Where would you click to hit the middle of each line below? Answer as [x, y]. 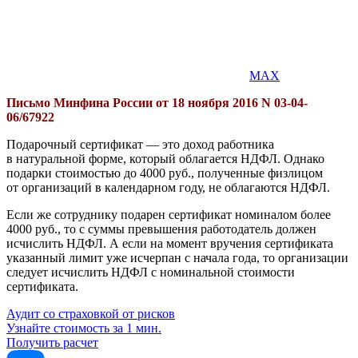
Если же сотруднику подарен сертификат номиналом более [169, 214]
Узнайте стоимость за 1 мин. [84, 328]
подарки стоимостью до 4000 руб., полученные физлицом [165, 173]
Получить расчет [52, 342]
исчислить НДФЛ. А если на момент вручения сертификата [170, 243]
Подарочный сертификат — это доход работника [140, 144]
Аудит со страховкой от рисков [91, 313]
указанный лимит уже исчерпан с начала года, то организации [177, 257]
